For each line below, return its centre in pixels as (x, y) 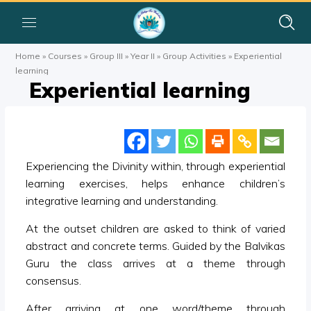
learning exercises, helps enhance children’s (155, 183)
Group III (107, 56)
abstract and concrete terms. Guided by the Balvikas (155, 246)
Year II (143, 56)
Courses (65, 56)
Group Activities (195, 56)
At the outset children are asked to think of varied (155, 228)
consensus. (54, 280)
